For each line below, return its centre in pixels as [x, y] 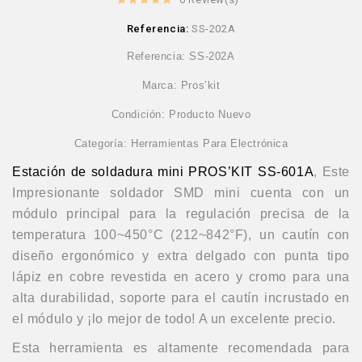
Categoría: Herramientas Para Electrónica [181, 143]
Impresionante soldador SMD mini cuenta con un [181, 192]
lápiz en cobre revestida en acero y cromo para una [181, 276]
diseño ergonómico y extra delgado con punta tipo [181, 255]
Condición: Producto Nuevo [181, 114]
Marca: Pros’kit [181, 85]
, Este [332, 171]
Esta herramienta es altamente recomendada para [181, 347]
